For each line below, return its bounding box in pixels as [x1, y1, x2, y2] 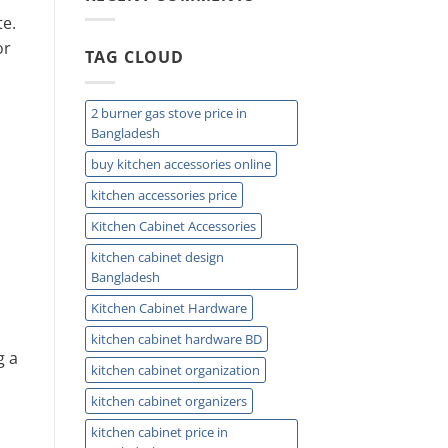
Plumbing [209, 50, 260, 66]
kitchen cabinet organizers [90, 391, 247, 410]
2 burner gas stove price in [90, 103, 247, 122]
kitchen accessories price [90, 185, 237, 204]
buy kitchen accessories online [90, 154, 271, 173]
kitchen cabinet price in [90, 422, 228, 441]
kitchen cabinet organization [90, 360, 260, 379]
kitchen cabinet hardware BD [90, 329, 262, 348]
